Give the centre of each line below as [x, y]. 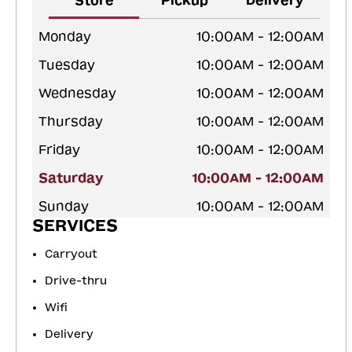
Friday [59, 149]
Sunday [64, 206]
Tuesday [67, 64]
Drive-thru [76, 280]
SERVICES [75, 225]
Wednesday [77, 93]
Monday [65, 36]
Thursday [71, 121]
